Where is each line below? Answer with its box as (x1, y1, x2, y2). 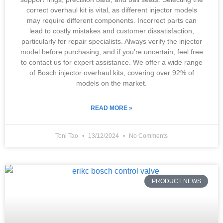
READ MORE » (91, 105, 132, 111)
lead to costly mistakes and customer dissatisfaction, (29, 27, 194, 35)
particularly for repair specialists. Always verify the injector (21, 37, 202, 45)
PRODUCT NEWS (151, 178, 201, 185)
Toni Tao (55, 132, 80, 139)
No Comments (127, 132, 168, 139)
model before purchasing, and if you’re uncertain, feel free (20, 48, 203, 56)
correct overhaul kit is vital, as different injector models (26, 6, 197, 14)
